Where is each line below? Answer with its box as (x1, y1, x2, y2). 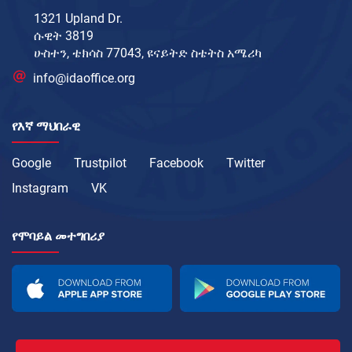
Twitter (226, 156, 265, 171)
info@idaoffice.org (33, 71, 136, 86)
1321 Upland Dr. (34, 11, 123, 27)
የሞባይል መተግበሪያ (12, 229, 104, 244)
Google (12, 156, 51, 171)
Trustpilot (74, 156, 126, 171)
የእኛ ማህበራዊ (12, 119, 80, 134)
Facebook (149, 156, 203, 171)
